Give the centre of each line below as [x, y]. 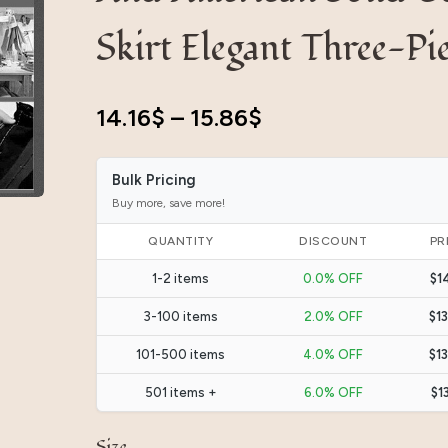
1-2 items [181, 278]
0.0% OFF [333, 278]
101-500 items [181, 354]
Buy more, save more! [168, 202]
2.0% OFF [333, 316]
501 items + [180, 392]
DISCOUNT [333, 240]
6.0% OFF [333, 392]
